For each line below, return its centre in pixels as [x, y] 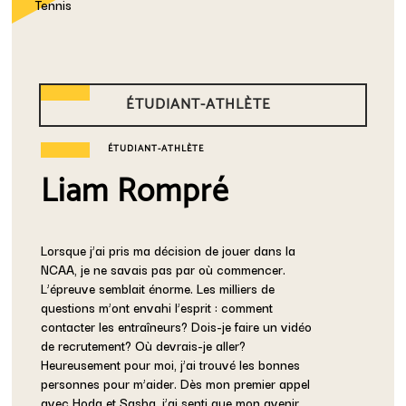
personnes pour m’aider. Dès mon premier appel [176, 383]
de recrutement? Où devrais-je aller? [144, 345]
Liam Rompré [135, 192]
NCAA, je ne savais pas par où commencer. [164, 269]
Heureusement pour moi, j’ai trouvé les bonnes [171, 364]
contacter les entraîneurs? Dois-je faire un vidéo [177, 326]
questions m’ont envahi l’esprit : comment [157, 307]
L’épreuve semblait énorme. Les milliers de [158, 288]
